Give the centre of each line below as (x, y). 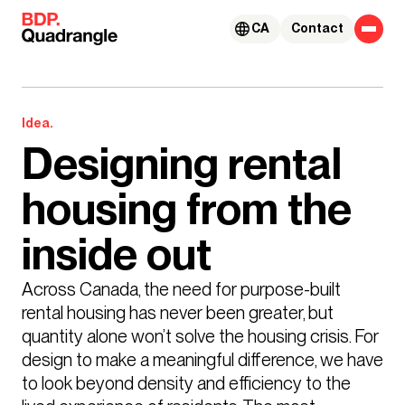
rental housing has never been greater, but (178, 312)
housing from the (187, 209)
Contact (317, 28)
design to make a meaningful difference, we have (202, 359)
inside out (117, 254)
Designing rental (182, 164)
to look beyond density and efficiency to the (186, 383)
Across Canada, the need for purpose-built (181, 289)
